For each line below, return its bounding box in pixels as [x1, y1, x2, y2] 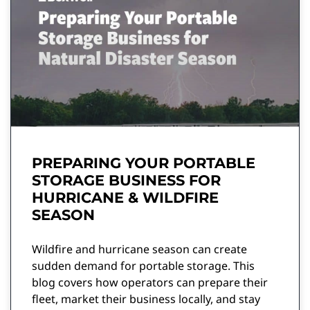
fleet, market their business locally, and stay [32, 291, 260, 307]
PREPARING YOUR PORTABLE [32, 154, 255, 172]
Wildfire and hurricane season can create [32, 241, 247, 257]
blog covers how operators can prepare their [32, 274, 268, 290]
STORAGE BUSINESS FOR [32, 171, 221, 189]
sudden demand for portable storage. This [32, 257, 255, 273]
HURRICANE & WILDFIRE [32, 188, 219, 206]
